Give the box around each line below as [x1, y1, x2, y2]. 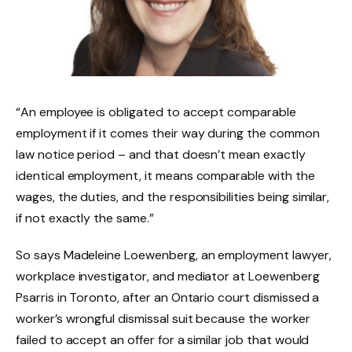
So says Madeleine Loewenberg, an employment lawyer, [16, 247, 332, 264]
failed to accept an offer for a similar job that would [16, 332, 310, 349]
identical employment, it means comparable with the [16, 167, 315, 184]
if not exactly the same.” [16, 209, 154, 226]
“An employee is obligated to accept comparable [16, 103, 296, 120]
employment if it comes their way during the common [16, 124, 320, 141]
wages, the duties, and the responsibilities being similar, [16, 188, 330, 205]
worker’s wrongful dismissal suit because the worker [16, 310, 310, 328]
